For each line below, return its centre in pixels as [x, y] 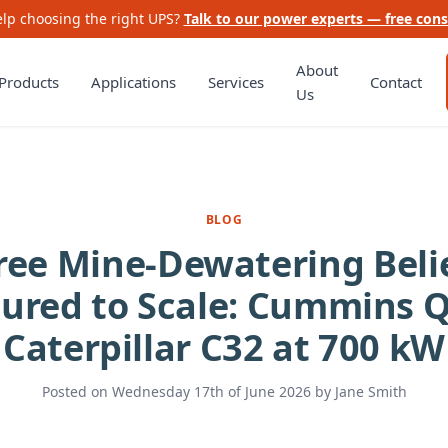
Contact [396, 82]
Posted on [76, 391]
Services [236, 82]
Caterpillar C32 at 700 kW [223, 347]
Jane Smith [370, 391]
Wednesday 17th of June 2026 [211, 391]
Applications [134, 82]
